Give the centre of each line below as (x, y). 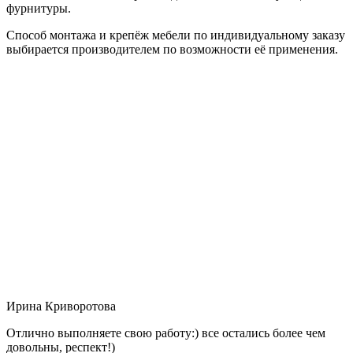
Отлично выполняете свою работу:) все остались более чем (166, 333)
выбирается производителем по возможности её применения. (172, 49)
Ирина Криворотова (61, 306)
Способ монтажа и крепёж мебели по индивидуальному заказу (176, 35)
